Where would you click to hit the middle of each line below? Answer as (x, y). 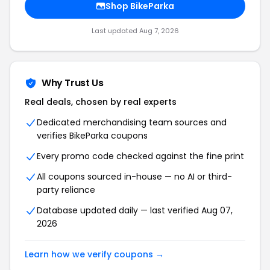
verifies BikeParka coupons (92, 136)
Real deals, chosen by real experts (101, 102)
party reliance (66, 190)
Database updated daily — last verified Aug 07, (135, 210)
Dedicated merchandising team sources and (132, 122)
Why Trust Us (73, 83)
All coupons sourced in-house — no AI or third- (134, 177)
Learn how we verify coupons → (94, 254)
